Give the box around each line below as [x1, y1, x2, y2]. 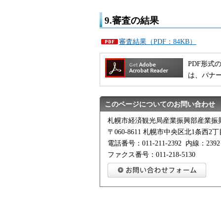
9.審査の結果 [105, 15, 161, 26]
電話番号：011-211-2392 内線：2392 [108, 139, 220, 147]
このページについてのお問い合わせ [105, 100, 215, 109]
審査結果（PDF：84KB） [119, 37, 196, 45]
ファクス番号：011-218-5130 [108, 150, 195, 159]
